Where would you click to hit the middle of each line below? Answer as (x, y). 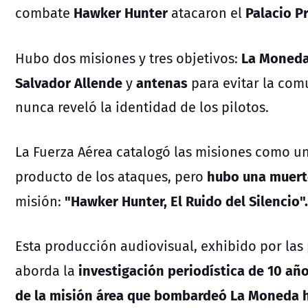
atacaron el (207, 12)
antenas (162, 82)
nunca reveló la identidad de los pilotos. (142, 107)
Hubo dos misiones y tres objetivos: (128, 58)
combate (43, 12)
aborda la (47, 270)
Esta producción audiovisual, (108, 245)
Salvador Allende (69, 82)
